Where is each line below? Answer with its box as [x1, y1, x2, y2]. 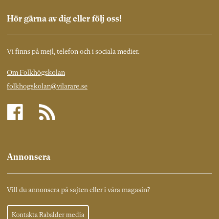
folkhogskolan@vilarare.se [7, 83, 88, 91]
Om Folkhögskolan [7, 69, 65, 77]
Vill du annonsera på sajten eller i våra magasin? [7, 187, 150, 195]
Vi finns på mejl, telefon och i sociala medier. [7, 48, 140, 56]
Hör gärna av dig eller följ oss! [7, 15, 122, 24]
